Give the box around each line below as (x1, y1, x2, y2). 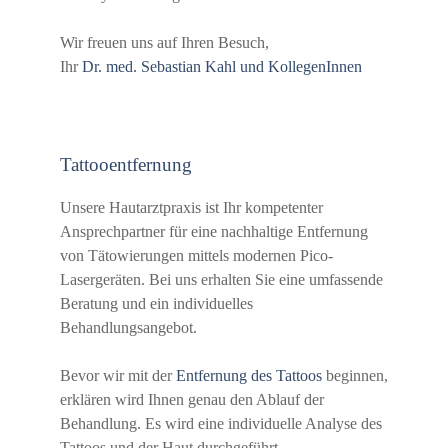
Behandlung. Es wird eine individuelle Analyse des (60, 415, 382, 433)
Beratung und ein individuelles (60, 295, 253, 313)
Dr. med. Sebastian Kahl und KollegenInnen (82, 57, 362, 75)
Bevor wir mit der (60, 367, 176, 385)
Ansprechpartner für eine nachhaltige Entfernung (60, 223, 368, 241)
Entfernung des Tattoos (176, 367, 322, 385)
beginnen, (322, 367, 388, 385)
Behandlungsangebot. (60, 319, 197, 337)
